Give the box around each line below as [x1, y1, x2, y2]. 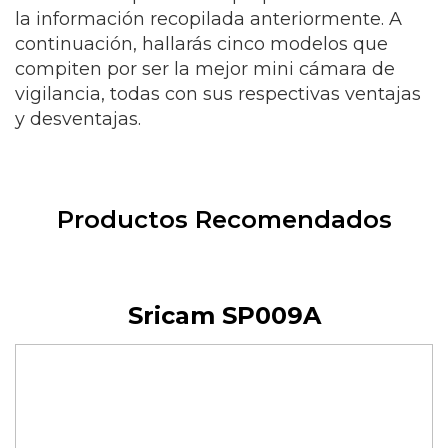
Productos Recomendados [56, 205, 392, 234]
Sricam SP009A [127, 301, 321, 330]
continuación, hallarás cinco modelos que [15, 33, 388, 55]
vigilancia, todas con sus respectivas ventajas [15, 83, 421, 105]
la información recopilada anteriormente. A [15, 8, 402, 30]
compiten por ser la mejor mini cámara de [15, 58, 395, 80]
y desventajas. [15, 108, 141, 130]
